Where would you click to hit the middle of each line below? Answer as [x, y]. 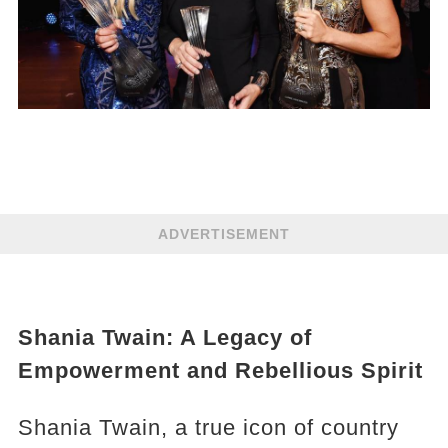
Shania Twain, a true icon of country [208, 428]
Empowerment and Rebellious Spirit [220, 371]
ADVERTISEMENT [224, 234]
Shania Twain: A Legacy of [164, 338]
